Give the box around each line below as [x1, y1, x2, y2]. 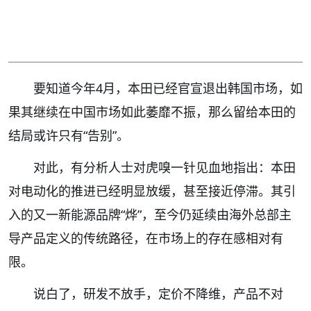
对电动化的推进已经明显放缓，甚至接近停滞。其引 [8, 182, 296, 199]
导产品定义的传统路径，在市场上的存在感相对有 [8, 229, 283, 246]
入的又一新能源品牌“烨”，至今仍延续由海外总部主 [8, 205, 292, 223]
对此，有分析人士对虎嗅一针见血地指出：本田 [33, 158, 296, 176]
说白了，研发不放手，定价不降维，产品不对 [33, 285, 283, 302]
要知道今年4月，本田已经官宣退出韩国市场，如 [33, 79, 303, 96]
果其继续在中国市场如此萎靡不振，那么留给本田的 [8, 103, 296, 120]
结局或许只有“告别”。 [8, 126, 129, 144]
